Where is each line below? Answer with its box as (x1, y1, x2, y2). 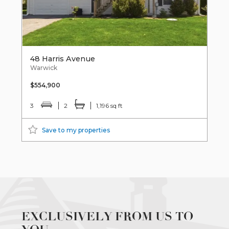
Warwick (30, 63, 58, 72)
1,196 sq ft (96, 101, 123, 109)
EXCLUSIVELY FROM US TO (21, 209, 194, 224)
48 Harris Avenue (30, 54, 96, 63)
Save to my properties (42, 126, 110, 134)
